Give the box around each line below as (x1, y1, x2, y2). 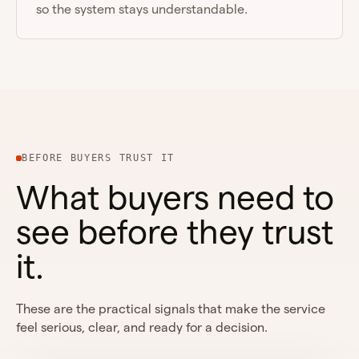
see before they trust (16, 213, 333, 250)
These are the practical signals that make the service (16, 302, 325, 316)
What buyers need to (16, 179, 334, 216)
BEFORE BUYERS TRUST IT (22, 152, 175, 163)
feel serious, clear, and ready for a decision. (16, 321, 268, 334)
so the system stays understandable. (36, 2, 248, 16)
